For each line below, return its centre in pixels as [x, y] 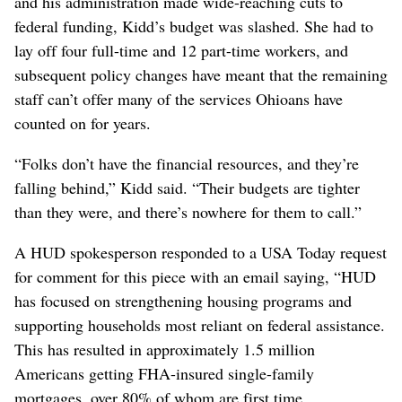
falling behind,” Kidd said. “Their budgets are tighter [187, 188]
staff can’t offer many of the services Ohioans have [179, 99]
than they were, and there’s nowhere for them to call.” [188, 212]
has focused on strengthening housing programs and [183, 301]
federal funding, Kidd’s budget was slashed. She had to [194, 26]
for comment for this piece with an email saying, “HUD [195, 277]
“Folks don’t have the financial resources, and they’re [187, 164]
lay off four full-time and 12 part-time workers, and [181, 51]
